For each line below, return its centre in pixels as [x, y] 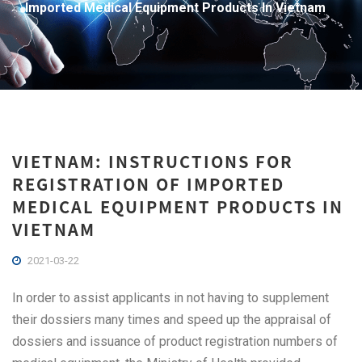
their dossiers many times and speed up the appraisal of [172, 320]
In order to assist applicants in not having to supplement [170, 298]
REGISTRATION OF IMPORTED [148, 184]
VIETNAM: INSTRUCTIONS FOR [153, 161]
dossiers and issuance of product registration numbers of [175, 341]
